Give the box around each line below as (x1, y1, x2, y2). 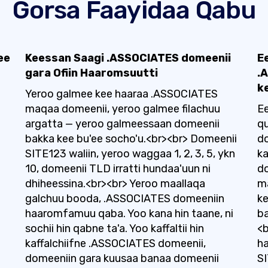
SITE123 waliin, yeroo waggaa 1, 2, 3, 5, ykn (25, 147, 235, 160)
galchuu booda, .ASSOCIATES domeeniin (25, 192, 224, 205)
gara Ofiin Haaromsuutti (25, 66, 158, 80)
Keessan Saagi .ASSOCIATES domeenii (25, 51, 231, 65)
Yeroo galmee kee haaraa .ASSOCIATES (25, 87, 218, 100)
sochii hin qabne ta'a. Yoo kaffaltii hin (25, 222, 204, 235)
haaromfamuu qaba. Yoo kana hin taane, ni (25, 207, 233, 220)
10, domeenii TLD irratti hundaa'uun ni (25, 162, 211, 175)
